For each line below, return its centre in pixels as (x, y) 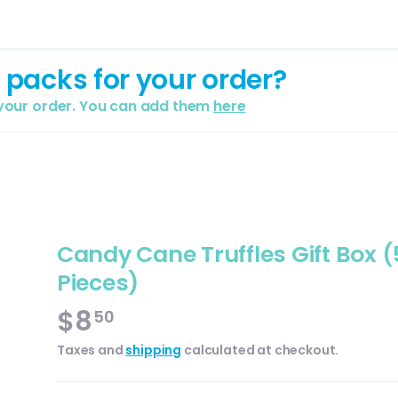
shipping (154, 350)
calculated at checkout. (260, 350)
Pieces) (98, 283)
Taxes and (92, 350)
